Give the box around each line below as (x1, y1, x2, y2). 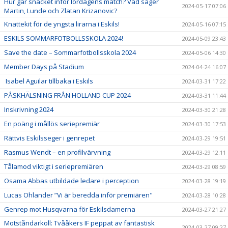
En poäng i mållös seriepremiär (4, 119, 100, 128)
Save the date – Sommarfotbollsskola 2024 (4, 48, 136, 57)
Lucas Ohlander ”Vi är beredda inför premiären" (4, 190, 153, 199)
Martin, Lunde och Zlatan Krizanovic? (4, 6, 117, 15)
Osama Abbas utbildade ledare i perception (4, 176, 139, 185)
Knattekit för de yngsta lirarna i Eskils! (4, 19, 120, 28)
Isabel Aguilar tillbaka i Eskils (4, 76, 93, 85)
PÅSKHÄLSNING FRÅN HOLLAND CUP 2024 (4, 91, 131, 100)
